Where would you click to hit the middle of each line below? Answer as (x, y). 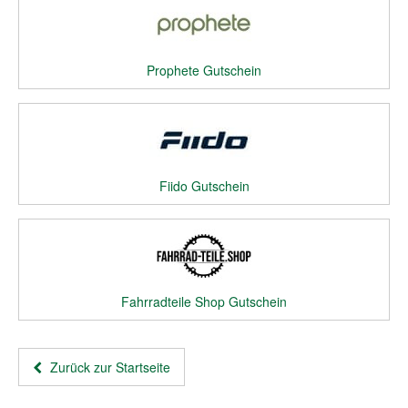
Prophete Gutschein (204, 70)
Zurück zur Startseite (108, 367)
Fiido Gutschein (204, 186)
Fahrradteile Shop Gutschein (204, 301)
